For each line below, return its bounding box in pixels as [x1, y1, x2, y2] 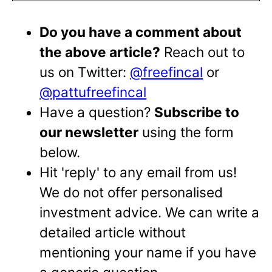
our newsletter [39, 124, 139, 141]
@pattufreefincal [39, 84, 147, 101]
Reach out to [160, 44, 245, 61]
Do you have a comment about [39, 24, 242, 41]
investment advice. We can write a [39, 204, 260, 221]
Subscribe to [154, 104, 240, 121]
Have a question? [39, 104, 155, 121]
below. [39, 144, 81, 161]
